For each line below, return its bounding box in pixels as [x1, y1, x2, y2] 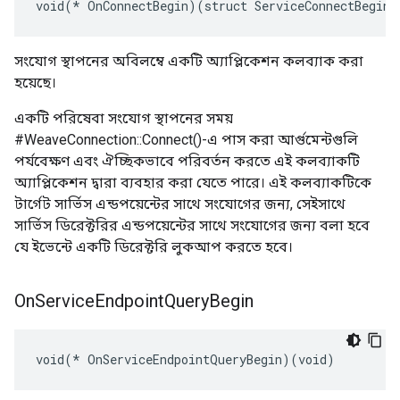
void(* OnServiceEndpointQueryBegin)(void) [36, 351, 335, 368]
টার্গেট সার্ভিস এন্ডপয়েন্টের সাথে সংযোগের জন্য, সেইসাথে [14, 196, 346, 212]
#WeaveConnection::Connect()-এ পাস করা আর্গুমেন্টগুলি [14, 131, 358, 148]
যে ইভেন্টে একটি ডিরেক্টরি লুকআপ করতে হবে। [14, 238, 293, 255]
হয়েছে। [14, 74, 56, 91]
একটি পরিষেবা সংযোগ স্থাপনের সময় [14, 110, 233, 127]
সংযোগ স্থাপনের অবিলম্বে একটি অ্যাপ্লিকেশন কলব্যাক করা [14, 53, 363, 70]
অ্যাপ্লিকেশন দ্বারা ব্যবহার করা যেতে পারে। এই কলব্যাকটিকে [14, 174, 371, 191]
